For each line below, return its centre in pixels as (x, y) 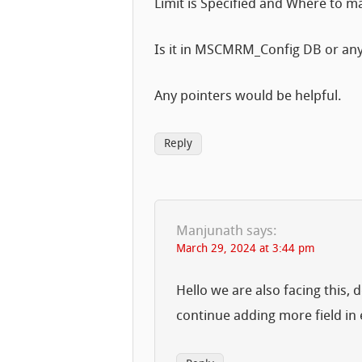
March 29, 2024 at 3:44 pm (246, 250)
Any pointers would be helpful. (248, 96)
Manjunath (210, 232)
